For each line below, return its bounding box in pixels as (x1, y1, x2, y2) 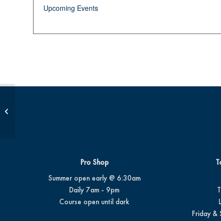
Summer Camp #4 (17, 106, 64, 115)
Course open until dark (59, 197, 129, 207)
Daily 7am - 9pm (69, 185, 119, 195)
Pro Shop (80, 157, 109, 167)
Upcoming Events (43, 3, 98, 13)
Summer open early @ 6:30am (48, 173, 141, 183)
